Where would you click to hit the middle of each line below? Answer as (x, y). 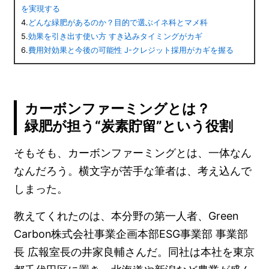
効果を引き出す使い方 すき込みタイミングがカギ (116, 37)
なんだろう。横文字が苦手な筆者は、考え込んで (133, 171)
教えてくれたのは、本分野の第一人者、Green (126, 216)
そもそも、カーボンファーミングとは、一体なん (133, 153)
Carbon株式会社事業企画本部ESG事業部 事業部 (131, 234)
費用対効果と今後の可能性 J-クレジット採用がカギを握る (131, 50)
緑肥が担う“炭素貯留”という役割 (129, 126)
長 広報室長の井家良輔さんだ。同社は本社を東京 (134, 252)
